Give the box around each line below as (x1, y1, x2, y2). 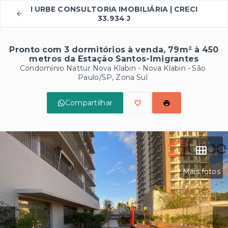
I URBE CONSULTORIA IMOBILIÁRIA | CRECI (30, 5, 198, 14)
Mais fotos (182, 167, 220, 176)
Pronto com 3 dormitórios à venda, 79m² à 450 (9, 45, 219, 54)
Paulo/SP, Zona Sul (78, 73, 148, 82)
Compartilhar (65, 98, 113, 107)
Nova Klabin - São (142, 64, 206, 73)
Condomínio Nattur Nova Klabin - (19, 64, 142, 73)
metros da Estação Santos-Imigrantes (29, 54, 199, 64)
